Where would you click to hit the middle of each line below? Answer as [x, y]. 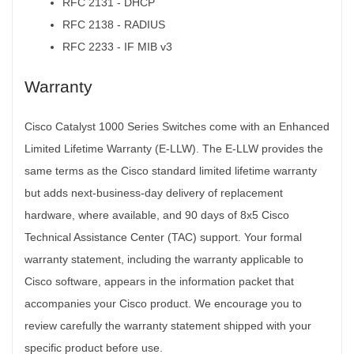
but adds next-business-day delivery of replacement [154, 192]
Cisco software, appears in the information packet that [159, 281]
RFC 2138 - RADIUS [114, 24]
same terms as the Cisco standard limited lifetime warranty [171, 170]
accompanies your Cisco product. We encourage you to [163, 303]
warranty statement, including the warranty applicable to [164, 259]
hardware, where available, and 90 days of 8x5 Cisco [157, 215]
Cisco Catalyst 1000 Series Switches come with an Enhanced [177, 126]
